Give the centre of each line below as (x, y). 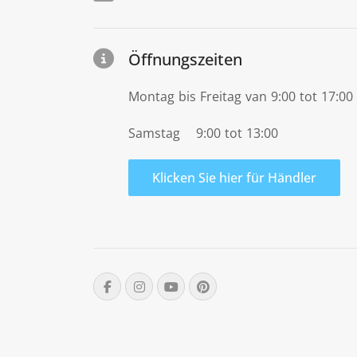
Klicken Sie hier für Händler (234, 177)
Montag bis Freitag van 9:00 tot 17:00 (241, 96)
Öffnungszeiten (185, 59)
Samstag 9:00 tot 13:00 (203, 133)
